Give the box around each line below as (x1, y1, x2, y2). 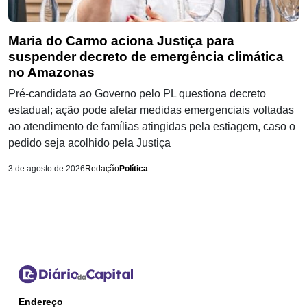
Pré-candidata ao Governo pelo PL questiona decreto (8, 88, 266, 100)
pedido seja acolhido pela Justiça (8, 137, 171, 149)
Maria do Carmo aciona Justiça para (8, 34, 234, 49)
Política (119, 164, 148, 174)
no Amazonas (8, 65, 95, 80)
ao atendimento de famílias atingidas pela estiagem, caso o (8, 121, 295, 133)
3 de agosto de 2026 (8, 164, 85, 174)
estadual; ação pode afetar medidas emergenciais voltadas (8, 104, 294, 116)
